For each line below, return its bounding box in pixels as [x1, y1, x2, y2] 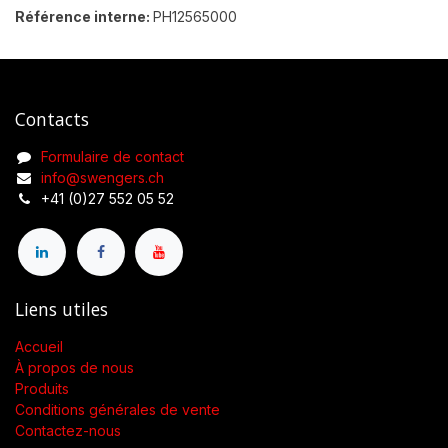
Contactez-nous [15, 422, 121, 440]
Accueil [15, 338, 63, 356]
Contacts [15, 106, 89, 131]
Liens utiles [15, 297, 108, 322]
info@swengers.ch [41, 168, 164, 186]
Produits [15, 380, 69, 398]
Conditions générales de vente [15, 401, 220, 419]
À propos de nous [15, 359, 134, 377]
